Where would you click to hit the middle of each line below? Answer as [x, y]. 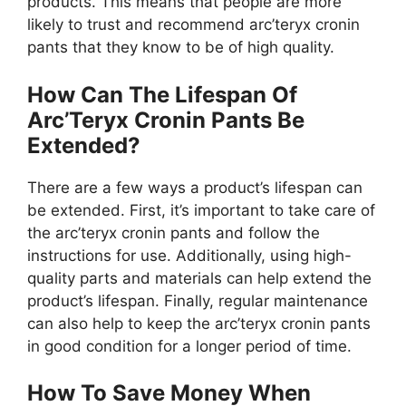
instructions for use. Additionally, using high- [189, 255]
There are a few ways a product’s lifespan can [195, 187]
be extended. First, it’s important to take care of [201, 210]
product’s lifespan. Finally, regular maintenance [198, 300]
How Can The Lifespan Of [162, 94]
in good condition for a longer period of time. [189, 346]
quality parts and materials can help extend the [199, 278]
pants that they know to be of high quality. [181, 48]
